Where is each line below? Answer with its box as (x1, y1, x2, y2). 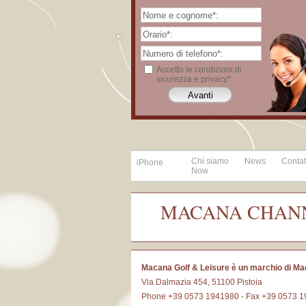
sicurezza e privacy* (156, 74, 231, 85)
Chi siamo (191, 156, 229, 167)
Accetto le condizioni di (156, 65, 242, 75)
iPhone (137, 158, 163, 168)
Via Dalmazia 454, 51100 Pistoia (141, 277, 262, 288)
